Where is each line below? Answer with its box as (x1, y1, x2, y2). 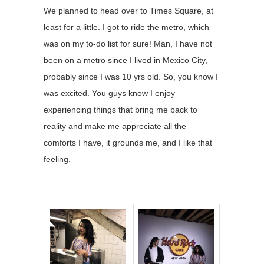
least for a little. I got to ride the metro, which (44, 22, 209, 32)
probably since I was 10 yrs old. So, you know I (44, 72, 218, 82)
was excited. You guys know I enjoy (44, 88, 175, 98)
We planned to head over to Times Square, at (44, 6, 213, 16)
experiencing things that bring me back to (44, 105, 197, 115)
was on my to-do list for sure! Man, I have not (44, 39, 212, 49)
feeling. (44, 154, 71, 164)
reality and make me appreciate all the (44, 121, 186, 131)
